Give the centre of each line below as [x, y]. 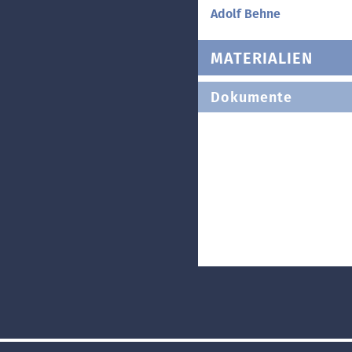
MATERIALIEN [262, 58]
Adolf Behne [246, 14]
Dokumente [251, 97]
